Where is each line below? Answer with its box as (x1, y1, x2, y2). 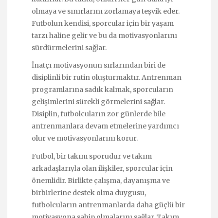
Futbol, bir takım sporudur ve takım (32, 151, 152, 161)
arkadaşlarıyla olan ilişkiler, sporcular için (32, 163, 173, 173)
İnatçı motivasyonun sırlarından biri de (32, 61, 165, 70)
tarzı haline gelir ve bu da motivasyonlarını (32, 31, 177, 40)
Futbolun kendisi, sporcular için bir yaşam (32, 19, 174, 28)
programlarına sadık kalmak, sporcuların (32, 85, 173, 94)
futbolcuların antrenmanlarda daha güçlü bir (32, 200, 185, 209)
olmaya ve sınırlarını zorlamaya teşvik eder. (32, 7, 180, 16)
